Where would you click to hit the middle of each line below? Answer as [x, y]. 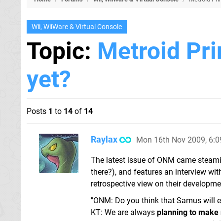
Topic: [62, 51]
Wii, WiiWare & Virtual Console [77, 27]
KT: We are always [124, 212]
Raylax [104, 139]
